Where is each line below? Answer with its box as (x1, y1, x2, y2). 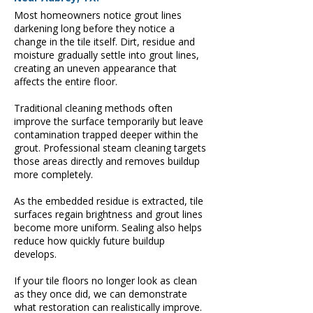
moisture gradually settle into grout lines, (14, 48, 199, 61)
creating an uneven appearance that (14, 61, 177, 75)
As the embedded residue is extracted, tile (14, 194, 203, 208)
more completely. (14, 168, 93, 181)
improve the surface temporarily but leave (14, 115, 203, 128)
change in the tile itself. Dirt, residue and (14, 35, 195, 48)
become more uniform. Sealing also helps (14, 221, 202, 234)
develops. (14, 247, 57, 261)
